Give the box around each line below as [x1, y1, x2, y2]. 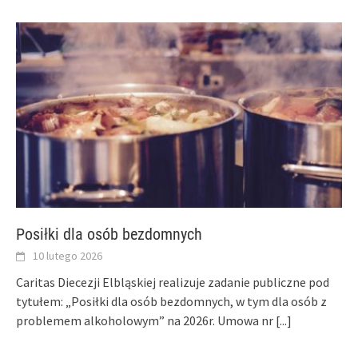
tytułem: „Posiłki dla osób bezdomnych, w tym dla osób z [16, 292, 327, 309]
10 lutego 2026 [33, 248, 102, 263]
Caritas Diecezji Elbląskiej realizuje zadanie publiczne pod [16, 273, 329, 290]
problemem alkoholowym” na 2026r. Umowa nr [16, 312, 276, 328]
